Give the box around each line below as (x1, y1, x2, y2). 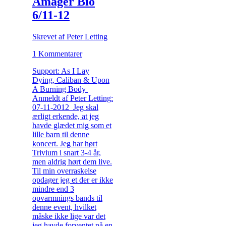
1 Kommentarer (32, 49, 82, 58)
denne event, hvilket (32, 202, 96, 211)
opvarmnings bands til (32, 193, 102, 202)
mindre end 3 (32, 184, 74, 193)
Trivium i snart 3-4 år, (32, 148, 101, 157)
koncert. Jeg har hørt (32, 139, 97, 148)
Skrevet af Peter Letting (32, 32, 107, 41)
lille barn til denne (32, 130, 89, 139)
